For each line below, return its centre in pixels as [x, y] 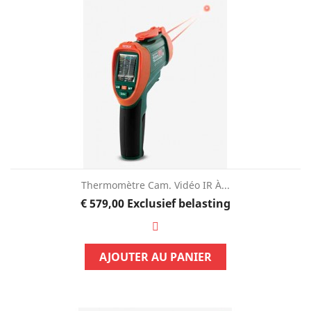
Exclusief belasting [178, 203]
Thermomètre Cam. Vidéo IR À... [155, 185]
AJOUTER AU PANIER [155, 257]
